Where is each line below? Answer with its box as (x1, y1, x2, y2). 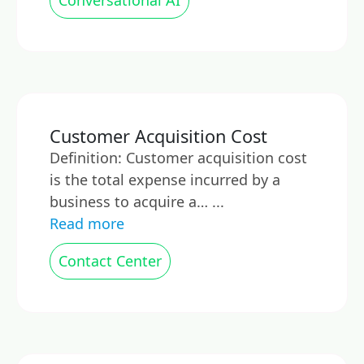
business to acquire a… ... (50, 192, 224, 211)
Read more (50, 214, 124, 233)
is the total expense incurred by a (50, 170, 280, 189)
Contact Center (58, 251, 162, 271)
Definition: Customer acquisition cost (50, 148, 307, 167)
